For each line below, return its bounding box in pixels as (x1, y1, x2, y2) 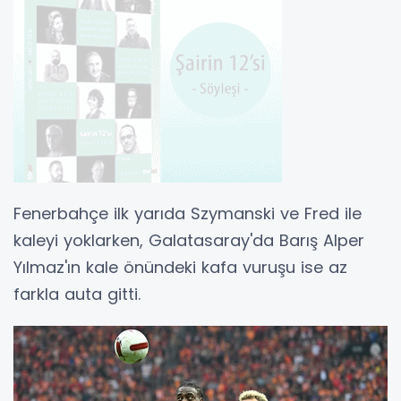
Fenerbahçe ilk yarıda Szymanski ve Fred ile (13, 202, 362, 226)
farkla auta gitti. (13, 283, 141, 306)
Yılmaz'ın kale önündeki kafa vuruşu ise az (13, 256, 347, 279)
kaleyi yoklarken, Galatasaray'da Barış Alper (13, 229, 364, 252)
